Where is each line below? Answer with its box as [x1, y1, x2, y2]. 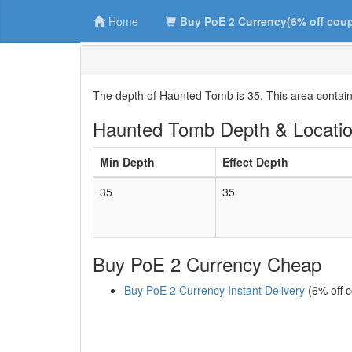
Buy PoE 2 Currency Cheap [93, 250, 321, 277]
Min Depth [100, 154, 155, 170]
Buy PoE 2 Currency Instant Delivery [124, 282, 305, 298]
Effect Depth [222, 154, 288, 170]
